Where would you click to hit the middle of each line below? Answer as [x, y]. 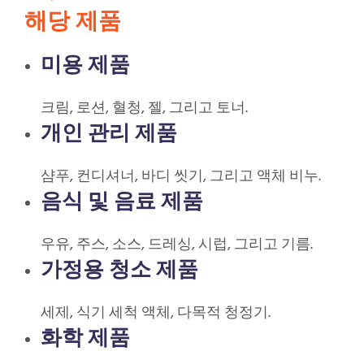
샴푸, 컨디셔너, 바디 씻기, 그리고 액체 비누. [181, 177]
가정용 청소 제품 [119, 269]
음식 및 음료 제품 [122, 201]
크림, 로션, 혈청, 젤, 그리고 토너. [144, 109]
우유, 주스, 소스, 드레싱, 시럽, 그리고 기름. [177, 245]
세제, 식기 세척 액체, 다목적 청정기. [156, 314]
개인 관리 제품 [109, 133]
